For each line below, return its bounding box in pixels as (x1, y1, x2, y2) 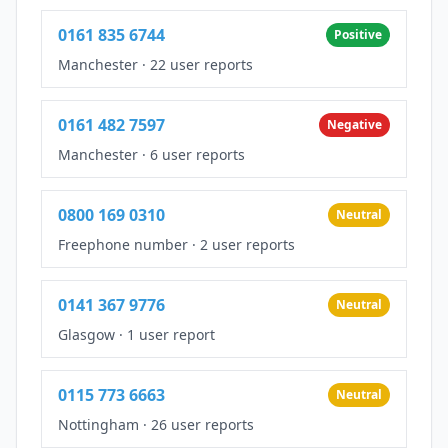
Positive (334, 25, 382, 43)
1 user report (127, 324, 215, 344)
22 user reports (150, 54, 253, 74)
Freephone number (58, 234, 188, 254)
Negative (327, 115, 382, 133)
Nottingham (58, 414, 139, 434)
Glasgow (58, 324, 115, 344)
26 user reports (151, 414, 254, 434)
